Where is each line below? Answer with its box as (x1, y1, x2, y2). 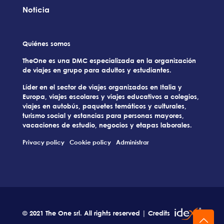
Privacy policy (22, 138, 64, 146)
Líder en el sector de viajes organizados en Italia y (22, 83, 182, 91)
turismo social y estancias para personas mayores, (22, 111, 184, 120)
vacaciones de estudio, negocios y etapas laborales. (22, 121, 192, 129)
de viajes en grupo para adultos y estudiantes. (22, 66, 171, 74)
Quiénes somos (22, 39, 70, 48)
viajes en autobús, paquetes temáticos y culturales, (22, 102, 186, 110)
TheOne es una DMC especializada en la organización (22, 56, 196, 65)
